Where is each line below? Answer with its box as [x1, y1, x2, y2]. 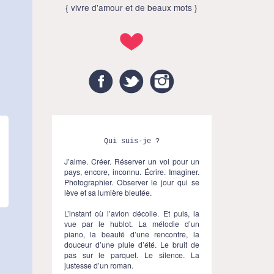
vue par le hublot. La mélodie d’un [64, 218, 199, 229]
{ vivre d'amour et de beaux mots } [65, 1, 198, 14]
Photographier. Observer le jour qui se [64, 176, 199, 187]
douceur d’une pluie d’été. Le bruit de [64, 239, 199, 250]
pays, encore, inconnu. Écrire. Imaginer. [64, 166, 199, 177]
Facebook [113, 70, 152, 83]
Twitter [144, 70, 169, 83]
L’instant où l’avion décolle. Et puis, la [64, 207, 199, 218]
